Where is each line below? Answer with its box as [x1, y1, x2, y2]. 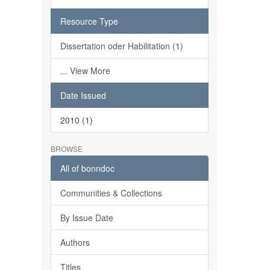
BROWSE [50, 143, 83, 154]
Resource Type [60, 15, 118, 27]
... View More [60, 64, 110, 77]
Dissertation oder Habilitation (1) [60, 40, 183, 52]
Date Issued [60, 89, 106, 101]
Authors [60, 236, 90, 248]
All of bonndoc [60, 162, 115, 174]
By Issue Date [60, 212, 113, 224]
